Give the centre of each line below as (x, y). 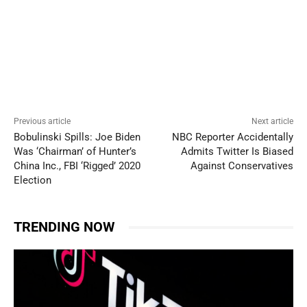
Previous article (42, 122)
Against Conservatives (242, 166)
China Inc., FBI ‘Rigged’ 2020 (77, 166)
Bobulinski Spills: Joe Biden (77, 137)
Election (33, 181)
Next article (272, 122)
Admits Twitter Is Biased (237, 152)
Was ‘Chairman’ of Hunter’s (75, 152)
